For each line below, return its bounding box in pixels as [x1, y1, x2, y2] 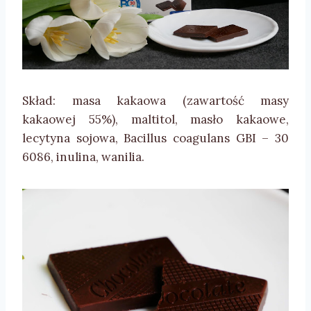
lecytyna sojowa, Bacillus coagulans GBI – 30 [22, 130, 289, 146]
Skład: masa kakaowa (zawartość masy [22, 92, 289, 108]
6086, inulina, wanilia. [22, 149, 144, 165]
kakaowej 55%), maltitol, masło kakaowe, [22, 111, 289, 127]
